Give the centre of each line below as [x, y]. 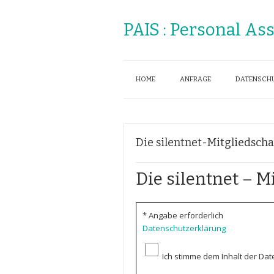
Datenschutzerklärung [184, 228]
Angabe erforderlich [186, 215]
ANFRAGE [195, 79]
